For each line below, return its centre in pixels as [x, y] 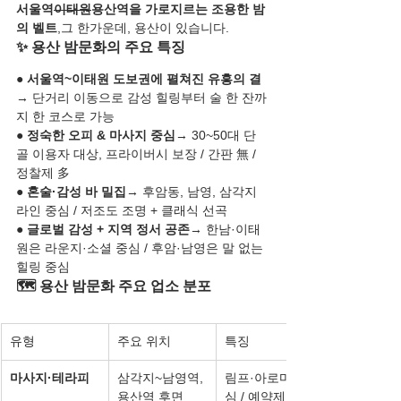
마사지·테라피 [50, 378]
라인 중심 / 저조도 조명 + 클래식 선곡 [122, 210]
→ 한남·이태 [225, 229]
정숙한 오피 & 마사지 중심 [101, 135]
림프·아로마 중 [266, 378]
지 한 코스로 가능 [65, 116]
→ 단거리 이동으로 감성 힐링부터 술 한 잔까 [141, 98]
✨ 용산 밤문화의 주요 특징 [101, 47]
